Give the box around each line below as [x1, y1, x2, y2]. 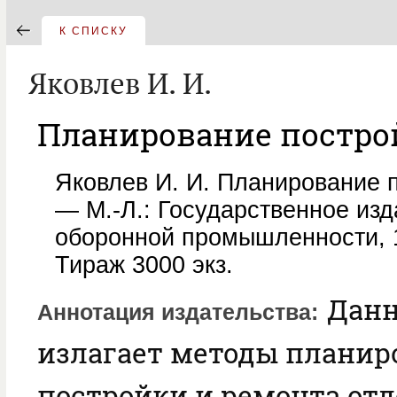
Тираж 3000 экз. [55, 252, 233, 278]
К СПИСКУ [59, 25, 128, 37]
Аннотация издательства [37, 300, 311, 324]
